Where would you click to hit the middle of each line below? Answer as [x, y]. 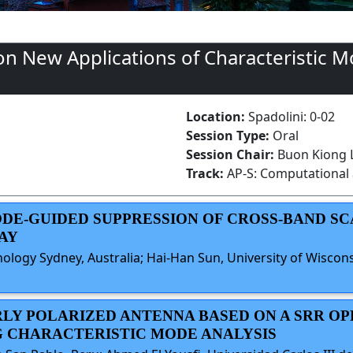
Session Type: [229, 135]
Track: [206, 173]
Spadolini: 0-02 [292, 116]
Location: [217, 116]
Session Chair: [232, 154]
